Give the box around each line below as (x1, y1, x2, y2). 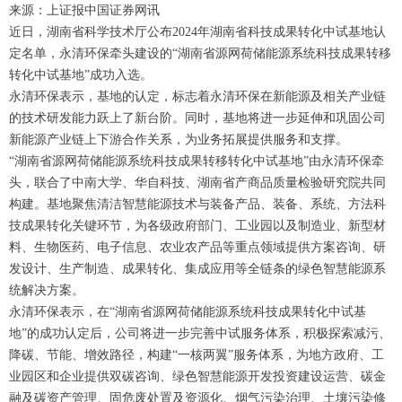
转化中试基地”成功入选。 (9, 68, 153, 82)
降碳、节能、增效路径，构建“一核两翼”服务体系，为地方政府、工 (9, 348, 384, 362)
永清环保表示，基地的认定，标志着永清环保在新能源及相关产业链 (9, 90, 386, 103)
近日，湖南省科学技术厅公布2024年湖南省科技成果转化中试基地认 (9, 25, 386, 39)
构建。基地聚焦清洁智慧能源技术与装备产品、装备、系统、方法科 (9, 197, 386, 211)
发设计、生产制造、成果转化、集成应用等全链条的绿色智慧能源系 (9, 262, 386, 275)
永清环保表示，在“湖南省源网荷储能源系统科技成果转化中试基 (9, 305, 366, 319)
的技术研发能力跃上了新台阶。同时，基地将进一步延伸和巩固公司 (9, 111, 386, 125)
